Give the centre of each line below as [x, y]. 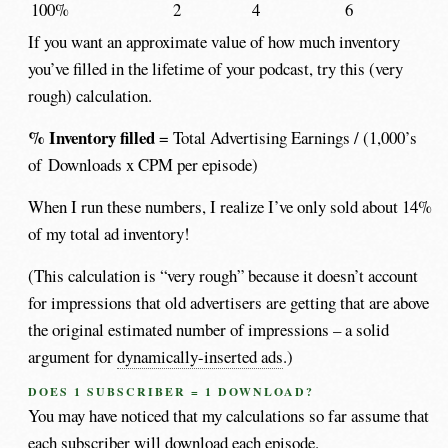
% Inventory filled [92, 138]
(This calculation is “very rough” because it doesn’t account [223, 276]
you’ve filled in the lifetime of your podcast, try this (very [216, 68]
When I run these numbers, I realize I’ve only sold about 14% [230, 207]
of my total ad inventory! [109, 234]
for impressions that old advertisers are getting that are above [229, 303]
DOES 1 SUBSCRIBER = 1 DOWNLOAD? [171, 391]
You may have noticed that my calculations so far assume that [229, 416]
